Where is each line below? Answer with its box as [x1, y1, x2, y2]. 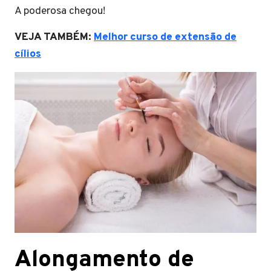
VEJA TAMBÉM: [15, 30, 94, 44]
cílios [15, 47, 41, 61]
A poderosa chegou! [15, 4, 108, 18]
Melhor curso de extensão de [94, 30, 237, 44]
